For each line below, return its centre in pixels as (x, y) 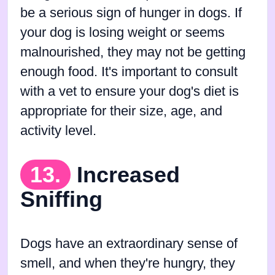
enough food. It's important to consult (129, 72)
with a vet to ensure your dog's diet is (130, 91)
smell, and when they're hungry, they (128, 263)
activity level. (58, 130)
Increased (128, 174)
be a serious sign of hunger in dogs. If (131, 13)
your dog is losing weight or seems (122, 32)
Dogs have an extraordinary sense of (129, 243)
